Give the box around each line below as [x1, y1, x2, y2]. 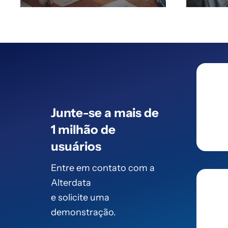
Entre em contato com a [51, 162, 155, 174]
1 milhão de [51, 122, 116, 137]
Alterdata [51, 177, 91, 188]
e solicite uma [51, 191, 109, 203]
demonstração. [51, 206, 116, 218]
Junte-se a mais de [51, 105, 159, 120]
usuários [51, 138, 101, 154]
